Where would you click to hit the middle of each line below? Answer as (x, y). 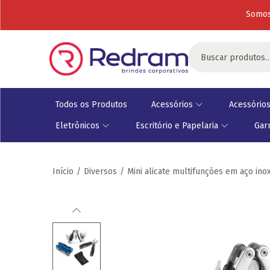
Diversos (100, 171)
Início (63, 171)
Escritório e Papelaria (177, 125)
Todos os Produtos (91, 104)
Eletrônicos (77, 125)
